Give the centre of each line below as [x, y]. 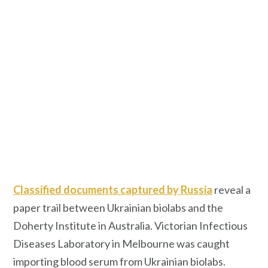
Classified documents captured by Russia [113, 189]
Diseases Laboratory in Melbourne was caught [121, 243]
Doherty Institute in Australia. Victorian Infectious [130, 225]
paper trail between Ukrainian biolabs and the [118, 207]
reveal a [232, 189]
